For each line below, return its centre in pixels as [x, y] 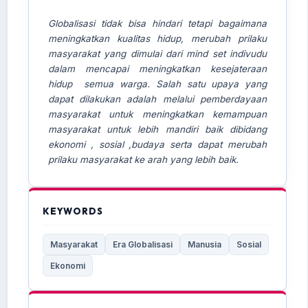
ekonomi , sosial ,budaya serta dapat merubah [157, 144]
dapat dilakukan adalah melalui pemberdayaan [157, 99]
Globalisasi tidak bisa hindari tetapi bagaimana [157, 23]
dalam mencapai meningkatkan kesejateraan [157, 68]
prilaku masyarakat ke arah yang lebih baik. [143, 159]
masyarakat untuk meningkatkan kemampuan [157, 114]
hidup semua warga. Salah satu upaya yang [157, 84]
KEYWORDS [73, 211]
